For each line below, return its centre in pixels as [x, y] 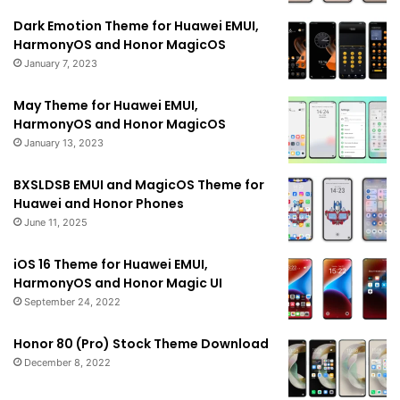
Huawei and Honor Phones [99, 203]
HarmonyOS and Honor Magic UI [118, 283]
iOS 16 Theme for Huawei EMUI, [111, 264]
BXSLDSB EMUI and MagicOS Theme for [139, 184]
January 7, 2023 [61, 63]
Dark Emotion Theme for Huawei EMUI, [136, 25]
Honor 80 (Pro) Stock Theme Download [141, 343]
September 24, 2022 [72, 301]
